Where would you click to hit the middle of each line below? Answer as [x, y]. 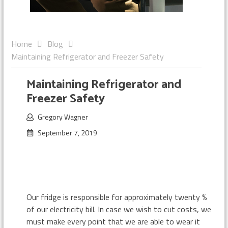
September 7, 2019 [67, 133]
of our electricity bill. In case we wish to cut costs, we [119, 209]
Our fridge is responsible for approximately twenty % [117, 197]
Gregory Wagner [63, 117]
